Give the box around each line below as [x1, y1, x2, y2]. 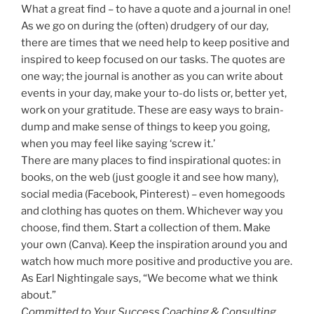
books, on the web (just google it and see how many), [21, 171, 278, 184]
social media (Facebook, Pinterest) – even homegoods [21, 188, 285, 201]
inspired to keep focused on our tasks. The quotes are [21, 53, 285, 67]
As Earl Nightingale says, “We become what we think [21, 272, 278, 285]
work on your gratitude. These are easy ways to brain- [21, 104, 284, 117]
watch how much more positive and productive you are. [21, 255, 292, 268]
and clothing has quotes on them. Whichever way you [21, 205, 283, 218]
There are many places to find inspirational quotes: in [21, 154, 281, 168]
